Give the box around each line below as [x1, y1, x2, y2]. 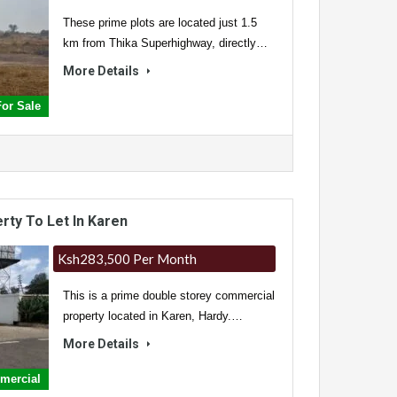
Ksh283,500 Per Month [57, 251, 199, 268]
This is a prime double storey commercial [62, 289, 275, 303]
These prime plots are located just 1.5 [62, 16, 257, 30]
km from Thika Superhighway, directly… [62, 36, 268, 51]
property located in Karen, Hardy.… [62, 309, 243, 323]
